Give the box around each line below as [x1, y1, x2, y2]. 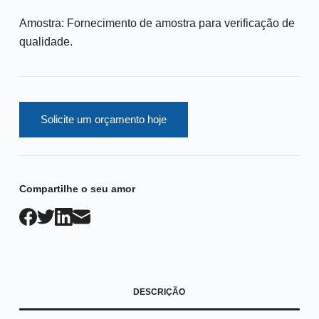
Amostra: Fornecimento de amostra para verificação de [19, 16, 295, 29]
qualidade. [19, 35, 73, 48]
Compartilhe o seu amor [19, 182, 135, 194]
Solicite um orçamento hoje [40, 113, 167, 125]
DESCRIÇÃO [133, 286, 186, 297]
